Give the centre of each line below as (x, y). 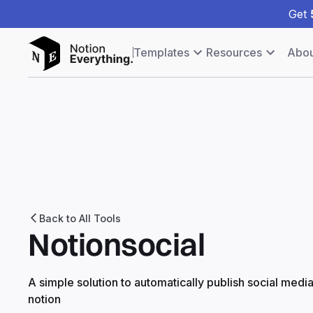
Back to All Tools (80, 218)
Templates (161, 52)
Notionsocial (116, 244)
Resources (234, 52)
